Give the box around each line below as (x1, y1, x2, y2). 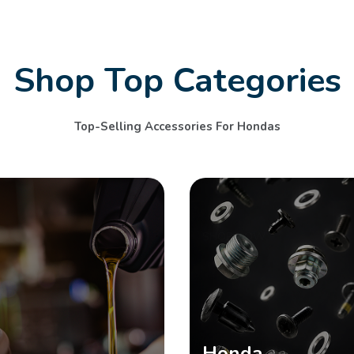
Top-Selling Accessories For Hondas (73, 119, 281, 135)
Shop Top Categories (13, 57, 341, 104)
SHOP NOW (202, 228, 265, 244)
